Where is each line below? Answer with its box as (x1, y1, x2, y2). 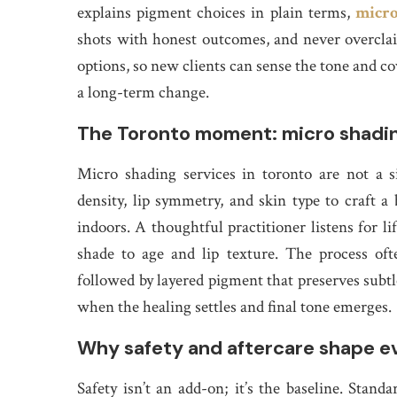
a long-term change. (77, 82, 209, 104)
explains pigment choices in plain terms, (77, 2, 355, 24)
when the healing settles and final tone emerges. (77, 296, 392, 318)
